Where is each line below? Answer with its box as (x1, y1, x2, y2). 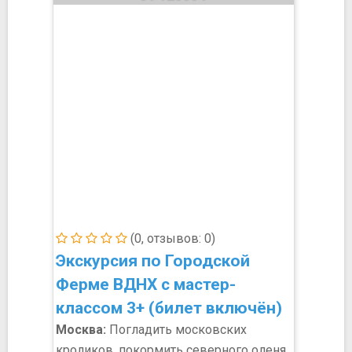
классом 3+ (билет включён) (56, 299, 282, 317)
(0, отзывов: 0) (127, 231, 215, 246)
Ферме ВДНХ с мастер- (56, 275, 236, 294)
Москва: (56, 322, 106, 337)
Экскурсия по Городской (56, 251, 250, 270)
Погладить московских (106, 322, 247, 337)
